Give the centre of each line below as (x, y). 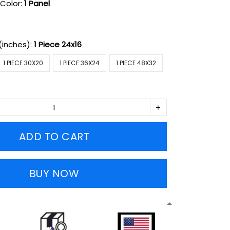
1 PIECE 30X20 (23, 63)
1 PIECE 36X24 (80, 63)
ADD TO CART (54, 137)
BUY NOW (54, 174)
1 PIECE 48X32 (136, 63)
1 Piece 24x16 (58, 45)
